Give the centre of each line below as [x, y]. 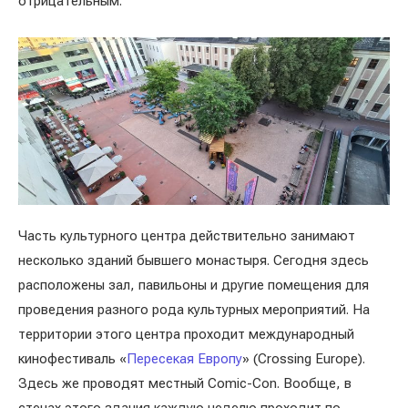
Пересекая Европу [184, 359]
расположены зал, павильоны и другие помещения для [194, 285]
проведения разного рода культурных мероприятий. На [194, 310]
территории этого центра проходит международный [186, 334]
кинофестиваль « [72, 359]
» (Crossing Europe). [304, 359]
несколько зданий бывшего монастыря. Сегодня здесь [194, 260]
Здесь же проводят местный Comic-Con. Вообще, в [185, 383]
